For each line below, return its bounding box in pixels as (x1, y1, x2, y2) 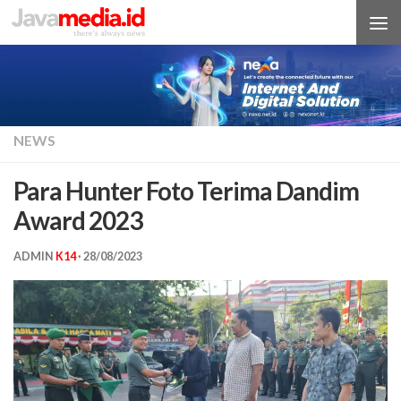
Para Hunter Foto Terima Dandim (13, 176, 359, 206)
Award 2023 (13, 206, 142, 235)
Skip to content (24, 17, 136, 37)
